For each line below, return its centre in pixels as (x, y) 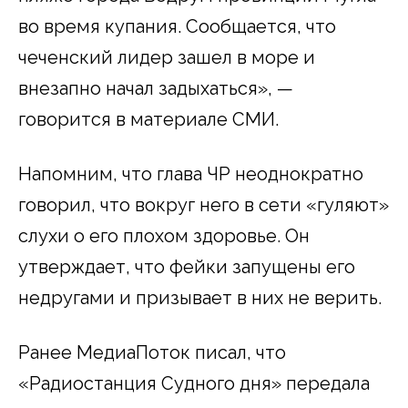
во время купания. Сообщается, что (177, 26)
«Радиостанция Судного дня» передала (194, 383)
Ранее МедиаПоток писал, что (152, 352)
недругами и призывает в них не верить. (200, 297)
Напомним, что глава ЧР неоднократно (191, 173)
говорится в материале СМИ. (148, 119)
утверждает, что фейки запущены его (187, 266)
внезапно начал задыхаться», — (156, 88)
